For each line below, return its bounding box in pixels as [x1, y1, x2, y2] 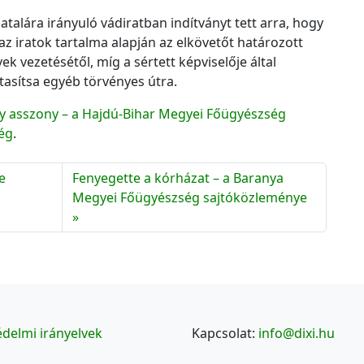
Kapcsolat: [192, 324, 258, 343]
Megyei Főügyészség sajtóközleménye [72, 188, 308, 207]
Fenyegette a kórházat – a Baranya [72, 169, 284, 188]
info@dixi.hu [258, 324, 335, 343]
